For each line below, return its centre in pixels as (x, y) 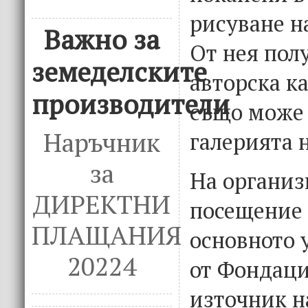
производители (131, 104)
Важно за (102, 40)
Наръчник (102, 143)
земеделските (119, 72)
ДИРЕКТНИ (102, 205)
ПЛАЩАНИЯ (107, 235)
